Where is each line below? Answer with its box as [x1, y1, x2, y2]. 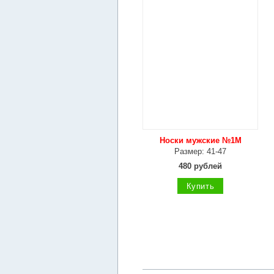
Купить [186, 182, 215, 191]
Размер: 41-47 [174, 147, 226, 156]
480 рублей [179, 161, 222, 171]
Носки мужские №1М [159, 136, 242, 145]
